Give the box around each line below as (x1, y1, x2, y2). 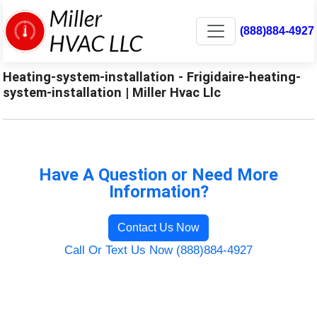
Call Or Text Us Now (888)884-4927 (64, 243, 253, 257)
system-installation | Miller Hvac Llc (3, 84, 221, 100)
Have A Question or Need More (39, 164, 278, 185)
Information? (108, 181, 209, 202)
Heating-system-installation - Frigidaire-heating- (3, 69, 301, 84)
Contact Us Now (117, 221, 200, 234)
